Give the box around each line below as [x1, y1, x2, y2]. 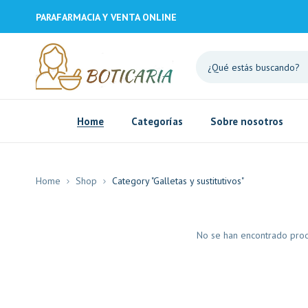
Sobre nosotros [210, 115, 283, 128]
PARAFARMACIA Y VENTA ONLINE [36, 11, 177, 23]
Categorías [131, 115, 183, 128]
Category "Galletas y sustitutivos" [112, 174, 244, 187]
